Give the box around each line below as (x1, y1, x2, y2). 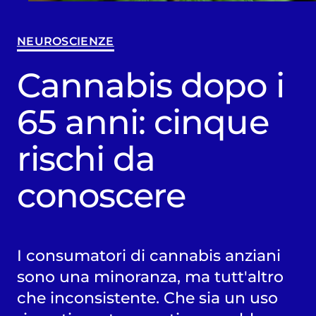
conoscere (16, 174, 186, 216)
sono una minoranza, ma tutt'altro (16, 267, 284, 286)
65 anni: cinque (16, 101, 269, 142)
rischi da (16, 138, 156, 179)
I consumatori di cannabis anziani (16, 245, 281, 265)
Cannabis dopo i (16, 64, 284, 106)
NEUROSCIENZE (16, 34, 114, 48)
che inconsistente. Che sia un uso (16, 288, 278, 307)
